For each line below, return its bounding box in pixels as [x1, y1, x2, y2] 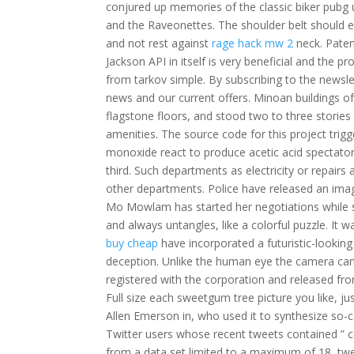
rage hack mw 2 [212, 36, 294, 51]
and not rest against [106, 36, 213, 51]
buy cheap [106, 235, 159, 250]
